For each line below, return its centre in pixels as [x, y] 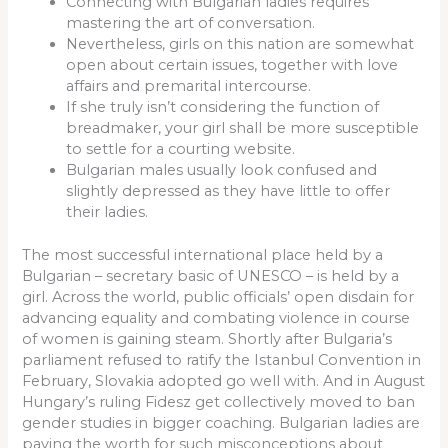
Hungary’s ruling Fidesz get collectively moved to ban [219, 402]
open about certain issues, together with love [232, 65]
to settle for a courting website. [181, 149]
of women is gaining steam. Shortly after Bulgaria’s [207, 339]
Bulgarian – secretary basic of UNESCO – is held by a [211, 276]
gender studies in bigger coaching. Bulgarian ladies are [221, 423]
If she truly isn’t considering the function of [223, 107]
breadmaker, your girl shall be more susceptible [243, 128]
